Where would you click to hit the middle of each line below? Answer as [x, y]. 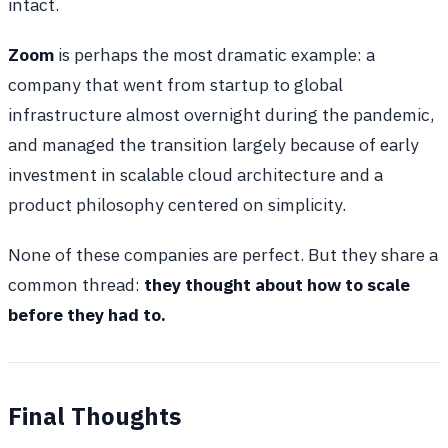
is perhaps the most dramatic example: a [214, 55]
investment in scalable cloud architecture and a [195, 175]
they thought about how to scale [277, 285]
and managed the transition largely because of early [213, 145]
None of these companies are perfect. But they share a [223, 255]
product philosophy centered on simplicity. [177, 205]
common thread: [76, 285]
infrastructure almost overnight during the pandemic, [221, 115]
